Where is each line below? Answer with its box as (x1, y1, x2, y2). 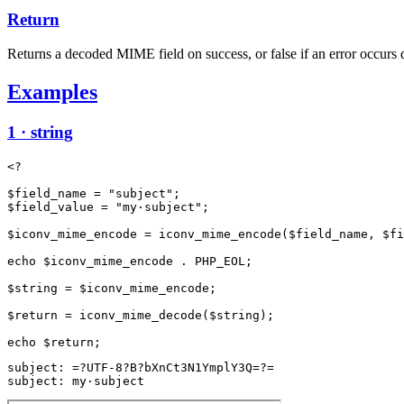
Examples (7, 80, 97, 105)
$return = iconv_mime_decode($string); (7, 308, 274, 322)
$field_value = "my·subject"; (7, 199, 209, 214)
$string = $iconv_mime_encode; (7, 280, 216, 295)
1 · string (7, 123, 73, 142)
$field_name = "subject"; (7, 186, 180, 200)
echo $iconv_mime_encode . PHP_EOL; (7, 253, 252, 268)
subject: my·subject (7, 373, 144, 388)
